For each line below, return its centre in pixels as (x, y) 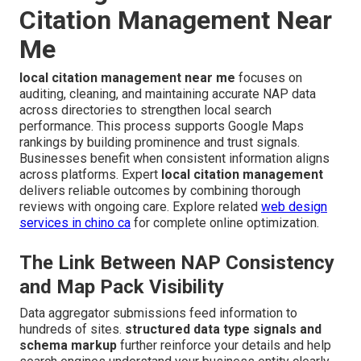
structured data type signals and (223, 330)
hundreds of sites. (72, 330)
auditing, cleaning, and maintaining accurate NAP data (168, 94)
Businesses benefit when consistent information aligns (174, 159)
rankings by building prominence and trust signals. (160, 143)
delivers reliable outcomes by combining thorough (160, 191)
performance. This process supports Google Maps (162, 127)
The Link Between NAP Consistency (177, 263)
